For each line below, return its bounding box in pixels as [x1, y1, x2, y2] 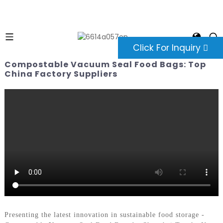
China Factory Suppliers [4, 68, 117, 80]
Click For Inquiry [133, 42, 201, 54]
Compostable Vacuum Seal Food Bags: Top [4, 58, 206, 70]
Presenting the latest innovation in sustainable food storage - [4, 211, 205, 219]
